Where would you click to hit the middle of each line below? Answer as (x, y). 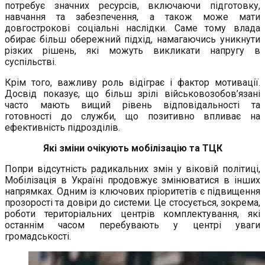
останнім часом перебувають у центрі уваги (132, 225)
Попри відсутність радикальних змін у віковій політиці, (132, 169)
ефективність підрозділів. (62, 128)
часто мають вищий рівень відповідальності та (132, 105)
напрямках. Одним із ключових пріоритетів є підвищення (132, 192)
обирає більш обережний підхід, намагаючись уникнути (132, 40)
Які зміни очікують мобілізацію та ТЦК (132, 148)
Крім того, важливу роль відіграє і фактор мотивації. (132, 83)
